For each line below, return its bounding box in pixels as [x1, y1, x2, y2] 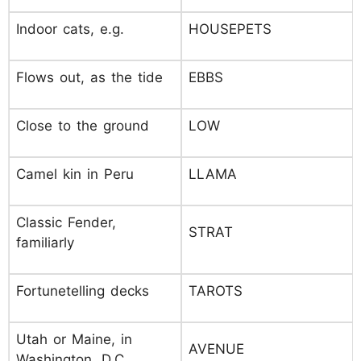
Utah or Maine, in [16, 331, 132, 347]
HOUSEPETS [189, 21, 272, 37]
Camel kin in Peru [16, 166, 134, 182]
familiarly [16, 234, 74, 251]
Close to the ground [16, 118, 149, 134]
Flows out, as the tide [16, 69, 163, 85]
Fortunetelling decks [16, 283, 149, 299]
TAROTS [189, 283, 243, 299]
